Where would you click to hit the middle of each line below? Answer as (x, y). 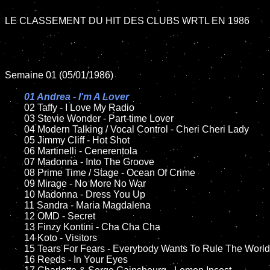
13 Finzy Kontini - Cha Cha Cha (14, 227)
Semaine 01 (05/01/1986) (59, 75)
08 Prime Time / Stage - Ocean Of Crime (14, 173)
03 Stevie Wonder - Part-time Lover (14, 118)
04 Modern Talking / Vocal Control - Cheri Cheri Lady (14, 129)
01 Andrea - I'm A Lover (77, 97)
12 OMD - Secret (14, 216)
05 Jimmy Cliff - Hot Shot (14, 140)
